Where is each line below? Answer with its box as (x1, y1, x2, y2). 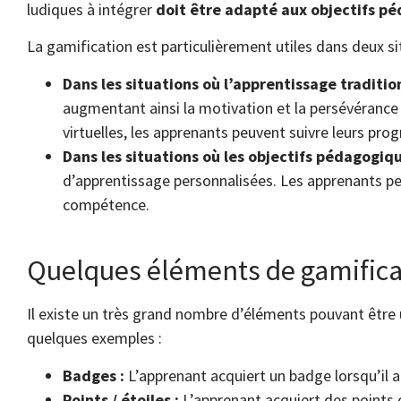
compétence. (63, 193, 149, 215)
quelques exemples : (27, 328, 162, 349)
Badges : (63, 364, 124, 386)
